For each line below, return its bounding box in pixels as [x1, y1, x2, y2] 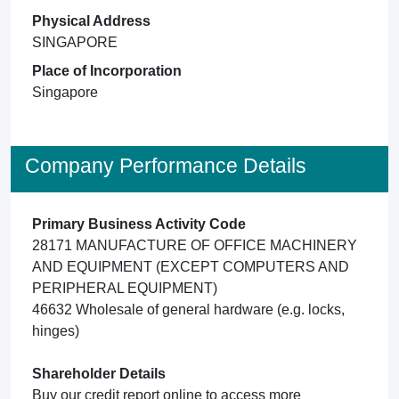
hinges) [32, 323, 79, 338]
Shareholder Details [32, 366, 166, 381]
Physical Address [32, 13, 151, 28]
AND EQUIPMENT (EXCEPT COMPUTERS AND [32, 259, 349, 274]
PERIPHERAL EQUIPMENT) [32, 281, 217, 296]
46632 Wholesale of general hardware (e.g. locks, [32, 302, 345, 317]
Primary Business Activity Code [32, 216, 246, 232]
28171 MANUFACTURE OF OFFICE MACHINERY [32, 238, 357, 253]
